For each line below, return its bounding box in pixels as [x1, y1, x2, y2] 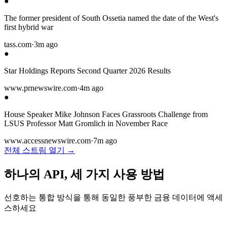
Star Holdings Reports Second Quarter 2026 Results [4, 66, 171, 75]
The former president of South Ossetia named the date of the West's [4, 14, 218, 23]
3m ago [34, 40, 58, 49]
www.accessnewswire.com [4, 136, 91, 145]
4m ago [80, 84, 103, 93]
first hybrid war [4, 23, 53, 32]
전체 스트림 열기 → [4, 146, 75, 155]
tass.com [4, 40, 31, 49]
